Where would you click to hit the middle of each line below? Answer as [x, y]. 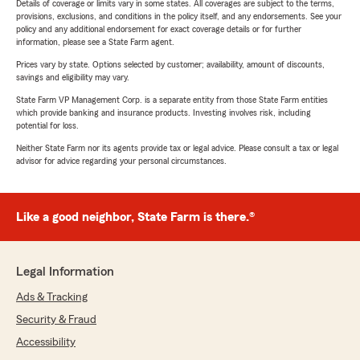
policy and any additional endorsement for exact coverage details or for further [159, 29]
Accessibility [46, 343]
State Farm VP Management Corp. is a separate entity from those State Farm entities [172, 100]
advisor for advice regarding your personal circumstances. [121, 161]
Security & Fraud [56, 320]
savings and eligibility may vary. [73, 78]
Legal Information [65, 272]
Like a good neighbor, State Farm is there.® [135, 217]
